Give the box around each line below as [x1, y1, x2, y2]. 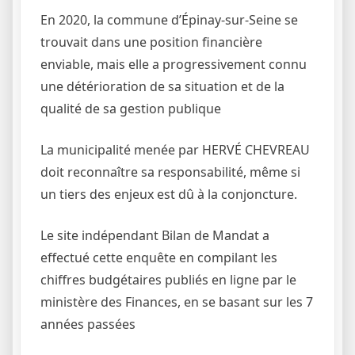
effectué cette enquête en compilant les [40, 249, 277, 267]
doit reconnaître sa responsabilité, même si [40, 163, 300, 181]
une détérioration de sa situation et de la [40, 78, 284, 96]
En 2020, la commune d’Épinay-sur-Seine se [40, 11, 298, 29]
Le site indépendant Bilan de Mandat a [40, 227, 269, 245]
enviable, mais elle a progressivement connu [40, 55, 307, 74]
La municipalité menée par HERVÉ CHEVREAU [40, 141, 310, 159]
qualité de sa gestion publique [40, 100, 221, 118]
